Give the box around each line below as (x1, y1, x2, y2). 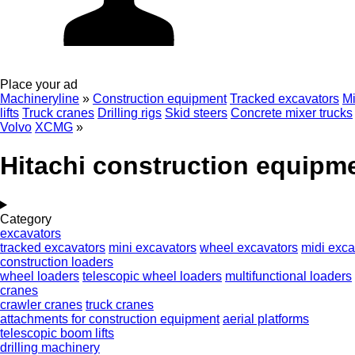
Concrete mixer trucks (231, 106, 353, 120)
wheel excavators (200, 240, 298, 254)
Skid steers (165, 106, 227, 120)
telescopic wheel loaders (82, 269, 222, 283)
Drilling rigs (97, 106, 162, 120)
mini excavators (109, 240, 197, 254)
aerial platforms (223, 311, 309, 326)
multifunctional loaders (225, 269, 352, 283)
